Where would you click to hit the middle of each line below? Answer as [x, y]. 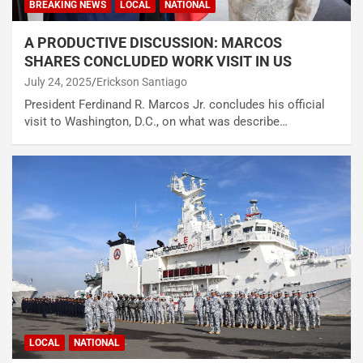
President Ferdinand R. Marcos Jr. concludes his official [175, 104]
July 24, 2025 [58, 81]
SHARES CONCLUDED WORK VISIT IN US [158, 61]
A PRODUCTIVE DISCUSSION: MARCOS [153, 42]
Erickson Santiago [142, 81]
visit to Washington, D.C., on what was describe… [156, 121]
